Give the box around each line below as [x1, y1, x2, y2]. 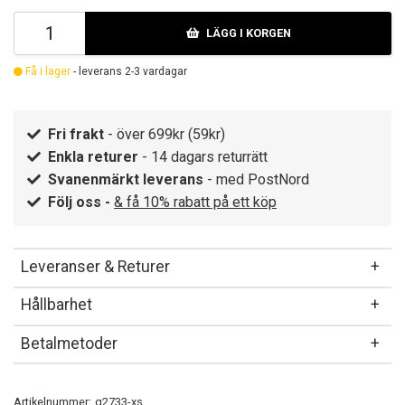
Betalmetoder [21, 334, 118, 353]
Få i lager [23, 65, 71, 79]
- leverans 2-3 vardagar [71, 65, 187, 79]
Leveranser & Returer [21, 257, 170, 276]
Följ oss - [48, 193, 114, 212]
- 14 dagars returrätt [138, 148, 268, 166]
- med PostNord [203, 171, 309, 189]
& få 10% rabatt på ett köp [114, 193, 277, 212]
